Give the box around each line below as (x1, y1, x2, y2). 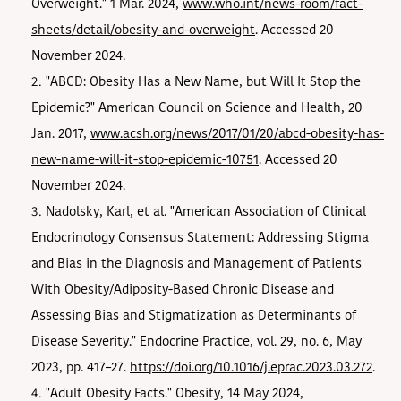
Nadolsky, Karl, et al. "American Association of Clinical (45, 205, 366, 219)
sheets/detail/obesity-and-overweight (31, 23, 255, 38)
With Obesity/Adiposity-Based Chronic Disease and (31, 283, 334, 297)
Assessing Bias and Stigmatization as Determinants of (31, 309, 356, 323)
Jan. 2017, (31, 127, 90, 141)
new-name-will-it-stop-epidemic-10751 (31, 153, 259, 167)
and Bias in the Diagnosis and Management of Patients (31, 257, 362, 271)
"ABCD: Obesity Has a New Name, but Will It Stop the (45, 75, 361, 90)
